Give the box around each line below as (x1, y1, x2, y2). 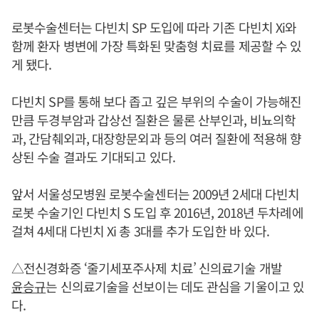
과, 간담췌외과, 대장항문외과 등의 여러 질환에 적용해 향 (11, 129, 302, 147)
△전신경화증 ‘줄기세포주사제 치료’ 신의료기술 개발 (11, 258, 282, 277)
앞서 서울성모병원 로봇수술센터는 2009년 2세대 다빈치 (11, 184, 300, 203)
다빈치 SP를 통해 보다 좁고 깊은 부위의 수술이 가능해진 (11, 92, 302, 110)
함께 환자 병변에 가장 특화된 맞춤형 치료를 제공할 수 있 (11, 36, 302, 55)
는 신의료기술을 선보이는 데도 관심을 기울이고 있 (46, 277, 305, 296)
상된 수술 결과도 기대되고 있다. (11, 147, 175, 166)
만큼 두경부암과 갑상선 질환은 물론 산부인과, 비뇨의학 (11, 110, 296, 129)
